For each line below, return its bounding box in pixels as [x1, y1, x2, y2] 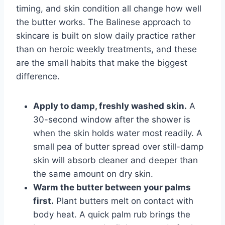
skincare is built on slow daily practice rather [16, 30, 195, 41]
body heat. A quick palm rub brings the [33, 209, 190, 219]
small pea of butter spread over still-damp [33, 141, 203, 152]
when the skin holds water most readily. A [33, 128, 202, 138]
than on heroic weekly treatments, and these [16, 44, 197, 54]
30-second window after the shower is [33, 114, 190, 125]
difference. [16, 71, 60, 81]
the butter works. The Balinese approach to [16, 17, 191, 27]
